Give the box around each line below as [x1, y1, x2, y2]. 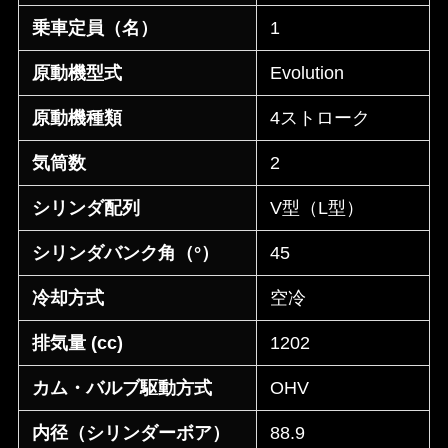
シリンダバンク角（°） [32, 243, 220, 264]
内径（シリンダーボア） [32, 423, 231, 444]
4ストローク [270, 108, 371, 129]
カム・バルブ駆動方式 [32, 378, 213, 399]
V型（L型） [270, 198, 365, 219]
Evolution [270, 63, 345, 84]
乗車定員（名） [32, 18, 159, 39]
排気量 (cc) [32, 333, 124, 354]
